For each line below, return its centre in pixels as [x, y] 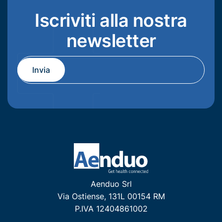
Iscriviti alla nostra [111, 21]
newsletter [111, 41]
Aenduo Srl [111, 184]
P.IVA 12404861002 [111, 209]
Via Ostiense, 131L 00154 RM [111, 196]
